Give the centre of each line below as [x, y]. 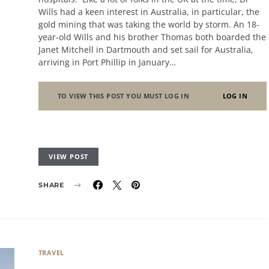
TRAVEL [51, 252]
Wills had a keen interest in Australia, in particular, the [149, 12]
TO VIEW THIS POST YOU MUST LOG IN [124, 96]
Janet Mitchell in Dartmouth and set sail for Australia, [146, 50]
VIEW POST [69, 156]
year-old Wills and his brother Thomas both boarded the [152, 37]
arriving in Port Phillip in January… [107, 62]
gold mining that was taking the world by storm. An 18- [149, 24]
